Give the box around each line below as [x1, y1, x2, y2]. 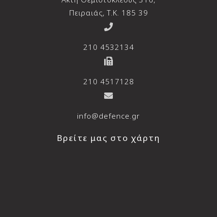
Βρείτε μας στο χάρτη [57, 132, 160, 144]
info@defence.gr [77, 111, 140, 121]
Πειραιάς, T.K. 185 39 [69, 8, 148, 18]
